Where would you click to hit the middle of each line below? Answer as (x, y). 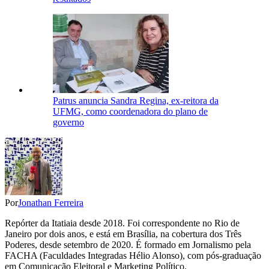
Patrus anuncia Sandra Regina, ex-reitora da (136, 101)
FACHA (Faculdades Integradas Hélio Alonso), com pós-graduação (133, 256)
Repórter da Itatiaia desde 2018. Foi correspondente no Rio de (122, 223)
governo (68, 122)
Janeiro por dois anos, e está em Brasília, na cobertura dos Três (123, 234)
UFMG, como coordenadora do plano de (130, 112)
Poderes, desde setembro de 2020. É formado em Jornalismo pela (128, 245)
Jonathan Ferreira (51, 203)
